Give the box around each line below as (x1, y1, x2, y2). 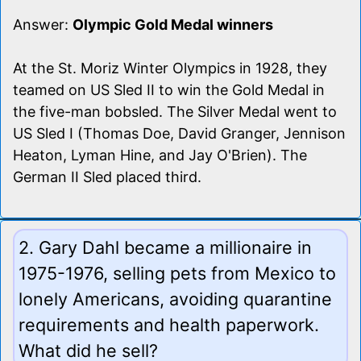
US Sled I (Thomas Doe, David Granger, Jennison (13, 124, 346, 142)
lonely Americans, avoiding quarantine (19, 288, 332, 309)
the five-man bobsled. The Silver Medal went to (13, 102, 337, 120)
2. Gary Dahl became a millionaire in (19, 236, 312, 258)
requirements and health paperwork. (19, 313, 319, 335)
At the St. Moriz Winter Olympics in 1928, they (13, 59, 327, 77)
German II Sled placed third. (13, 168, 201, 185)
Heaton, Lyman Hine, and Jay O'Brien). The (13, 146, 307, 164)
